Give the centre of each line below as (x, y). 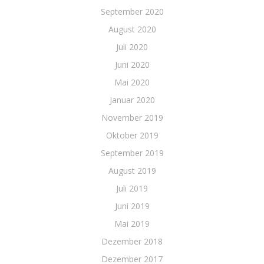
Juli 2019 (132, 188)
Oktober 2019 (132, 135)
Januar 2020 (132, 100)
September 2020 (132, 11)
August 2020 (132, 29)
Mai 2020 (132, 82)
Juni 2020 (132, 65)
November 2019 (132, 118)
